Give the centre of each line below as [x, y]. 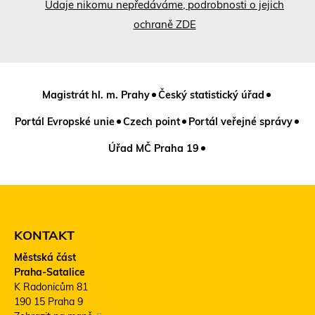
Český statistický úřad [211, 95]
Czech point [151, 122]
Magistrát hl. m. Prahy [96, 95]
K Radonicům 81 [51, 287]
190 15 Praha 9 [49, 302]
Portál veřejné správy [240, 122]
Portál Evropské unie [64, 122]
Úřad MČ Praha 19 [153, 149]
